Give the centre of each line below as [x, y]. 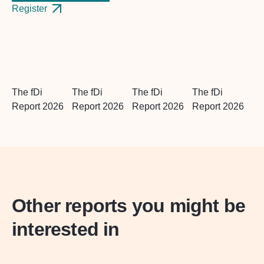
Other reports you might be [129, 205]
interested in [66, 229]
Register [29, 8]
